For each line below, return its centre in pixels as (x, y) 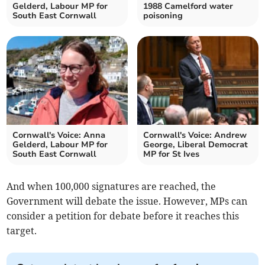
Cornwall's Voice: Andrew (195, 135)
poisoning (163, 16)
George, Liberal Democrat (195, 145)
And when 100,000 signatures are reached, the (112, 187)
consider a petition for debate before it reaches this (123, 216)
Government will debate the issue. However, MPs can (127, 201)
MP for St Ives (171, 154)
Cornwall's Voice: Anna (59, 135)
